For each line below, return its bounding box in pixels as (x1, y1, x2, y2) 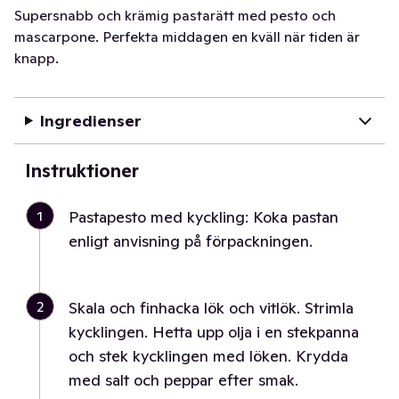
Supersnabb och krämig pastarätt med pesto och (14, 6, 336, 24)
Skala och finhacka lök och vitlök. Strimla (69, 297, 354, 318)
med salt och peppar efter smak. (69, 370, 298, 390)
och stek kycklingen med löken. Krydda (69, 346, 348, 366)
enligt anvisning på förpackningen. (69, 231, 313, 251)
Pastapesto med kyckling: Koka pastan (69, 207, 338, 227)
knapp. (14, 49, 59, 67)
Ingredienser (39, 110, 142, 131)
